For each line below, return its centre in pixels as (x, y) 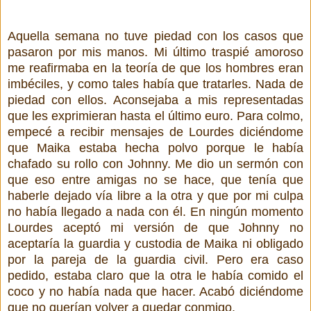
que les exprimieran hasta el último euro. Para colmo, (155, 116)
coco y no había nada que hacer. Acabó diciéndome (155, 291)
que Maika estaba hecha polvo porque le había (155, 148)
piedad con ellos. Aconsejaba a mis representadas (155, 100)
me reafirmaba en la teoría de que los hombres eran (155, 68)
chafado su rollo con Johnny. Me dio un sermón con (155, 163)
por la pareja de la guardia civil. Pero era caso (155, 259)
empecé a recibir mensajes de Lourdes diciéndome (155, 132)
